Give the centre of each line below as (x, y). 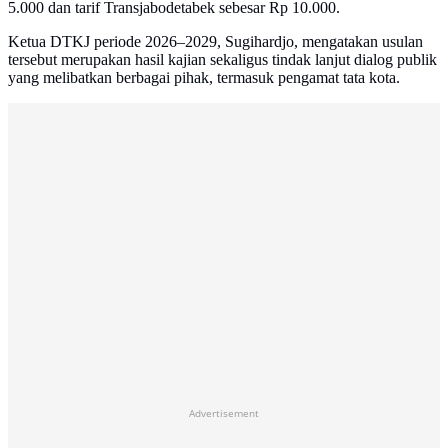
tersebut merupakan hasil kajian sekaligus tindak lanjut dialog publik (222, 60)
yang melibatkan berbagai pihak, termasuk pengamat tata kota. (204, 78)
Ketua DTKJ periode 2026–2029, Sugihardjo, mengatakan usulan (215, 42)
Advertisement (224, 413)
